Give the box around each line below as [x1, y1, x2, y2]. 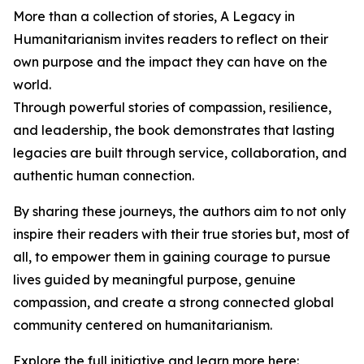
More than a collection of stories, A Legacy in [13, 8, 295, 25]
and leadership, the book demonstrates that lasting [13, 122, 335, 139]
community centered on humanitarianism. [13, 317, 272, 334]
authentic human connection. [13, 167, 194, 184]
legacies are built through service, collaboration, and [13, 145, 347, 162]
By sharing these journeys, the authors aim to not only [13, 203, 346, 220]
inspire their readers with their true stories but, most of [13, 226, 349, 243]
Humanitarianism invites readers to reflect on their [13, 31, 328, 48]
